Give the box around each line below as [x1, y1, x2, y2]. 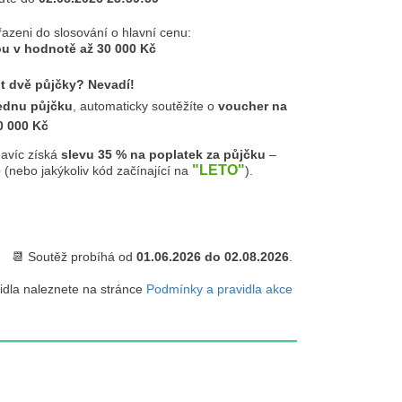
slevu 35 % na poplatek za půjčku [61, 147, 266, 162]
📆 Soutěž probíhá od [12, 249, 136, 264]
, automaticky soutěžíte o [73, 99, 218, 113]
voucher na [218, 99, 287, 113]
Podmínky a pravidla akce [146, 282, 293, 296]
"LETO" [192, 162, 245, 178]
